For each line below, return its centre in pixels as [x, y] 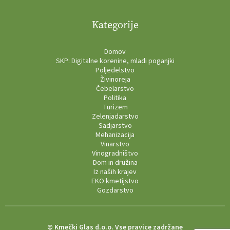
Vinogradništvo [115, 154]
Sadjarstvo [115, 126]
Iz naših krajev [115, 172]
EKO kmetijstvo [115, 181]
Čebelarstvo [115, 89]
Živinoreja [115, 80]
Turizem [115, 108]
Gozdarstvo [115, 191]
